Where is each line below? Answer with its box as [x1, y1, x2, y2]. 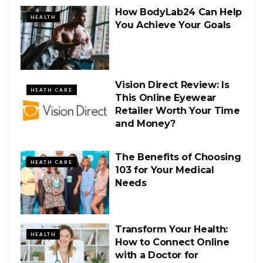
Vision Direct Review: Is [115, 79, 230, 90]
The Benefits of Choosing [115, 151, 241, 163]
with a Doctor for [115, 249, 198, 261]
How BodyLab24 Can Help [115, 6, 242, 18]
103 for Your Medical [115, 164, 214, 176]
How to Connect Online [115, 236, 230, 248]
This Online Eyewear [115, 92, 217, 103]
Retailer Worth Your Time [115, 104, 240, 116]
